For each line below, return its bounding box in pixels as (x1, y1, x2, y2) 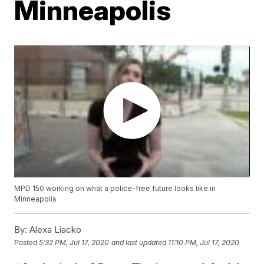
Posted (14, 237, 39, 247)
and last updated (111, 237, 167, 247)
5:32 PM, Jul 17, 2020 (39, 237, 110, 247)
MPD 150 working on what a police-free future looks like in (14, 184, 216, 193)
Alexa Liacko (27, 224, 82, 236)
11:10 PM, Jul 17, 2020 (168, 237, 240, 247)
